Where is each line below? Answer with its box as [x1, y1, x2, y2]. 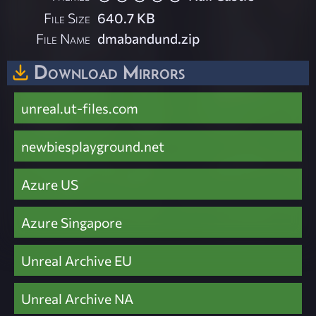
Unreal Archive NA [21, 290, 133, 308]
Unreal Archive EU [21, 252, 132, 269]
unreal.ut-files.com [21, 99, 138, 117]
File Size [44, 8, 91, 26]
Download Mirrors [34, 60, 185, 83]
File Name [36, 29, 91, 47]
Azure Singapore [21, 214, 122, 231]
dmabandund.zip [97, 29, 200, 47]
